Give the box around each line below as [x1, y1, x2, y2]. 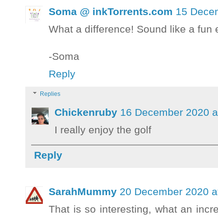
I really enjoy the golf [54, 124, 151, 136]
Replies [40, 91, 61, 98]
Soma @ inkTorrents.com [49, 5, 173, 17]
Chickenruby [54, 107, 117, 118]
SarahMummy [49, 186, 117, 198]
